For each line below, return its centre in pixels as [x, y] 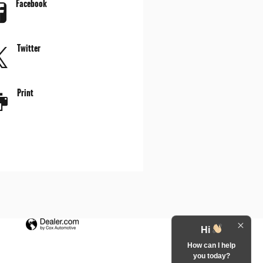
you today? [211, 256]
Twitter [28, 48]
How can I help [211, 245]
